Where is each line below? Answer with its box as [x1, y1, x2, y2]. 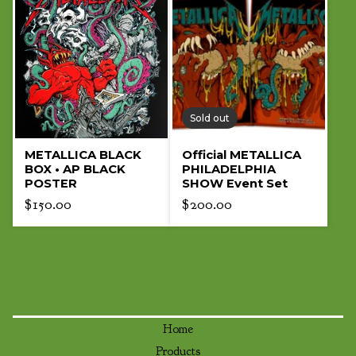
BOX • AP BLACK [25, 162, 126, 176]
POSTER [25, 176, 77, 191]
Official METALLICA [182, 148, 301, 162]
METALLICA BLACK [25, 148, 141, 162]
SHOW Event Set [182, 176, 288, 191]
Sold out [190, 112, 230, 124]
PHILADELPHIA [182, 162, 276, 176]
